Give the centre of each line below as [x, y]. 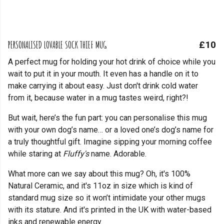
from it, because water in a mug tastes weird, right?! [98, 98]
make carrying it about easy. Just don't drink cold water [103, 86]
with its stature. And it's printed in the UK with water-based [110, 210]
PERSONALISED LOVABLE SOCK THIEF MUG [57, 45]
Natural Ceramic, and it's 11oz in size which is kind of [100, 186]
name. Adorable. [118, 154]
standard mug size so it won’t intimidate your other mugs [107, 198]
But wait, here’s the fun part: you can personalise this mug [107, 118]
